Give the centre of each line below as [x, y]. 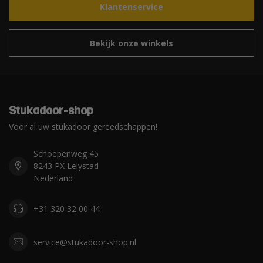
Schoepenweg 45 [66, 154]
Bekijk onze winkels [131, 43]
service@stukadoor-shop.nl [85, 242]
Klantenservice [131, 7]
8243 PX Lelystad [66, 166]
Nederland [53, 178]
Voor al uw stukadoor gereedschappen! [83, 127]
